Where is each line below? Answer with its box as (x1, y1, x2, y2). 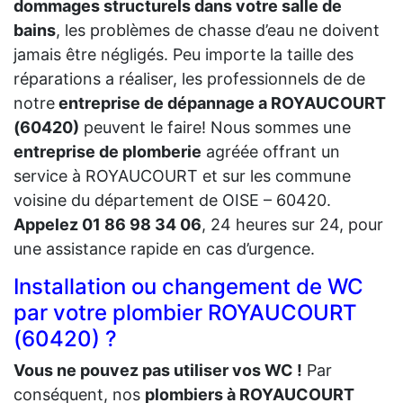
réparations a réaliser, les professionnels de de (13, 68, 365, 88)
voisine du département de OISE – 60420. (13, 190, 331, 210)
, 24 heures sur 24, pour (201, 214, 383, 234)
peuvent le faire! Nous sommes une (79, 117, 351, 137)
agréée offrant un (201, 141, 340, 161)
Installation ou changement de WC (13, 273, 363, 300)
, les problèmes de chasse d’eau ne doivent (56, 20, 380, 40)
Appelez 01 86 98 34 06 (13, 214, 201, 234)
